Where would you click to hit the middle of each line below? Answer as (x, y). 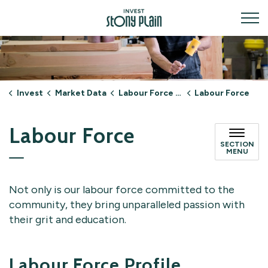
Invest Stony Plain (205, 16)
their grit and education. (68, 219)
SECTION (237, 144)
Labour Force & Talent (147, 93)
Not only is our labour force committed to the (122, 189)
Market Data (80, 93)
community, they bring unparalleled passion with (127, 204)
